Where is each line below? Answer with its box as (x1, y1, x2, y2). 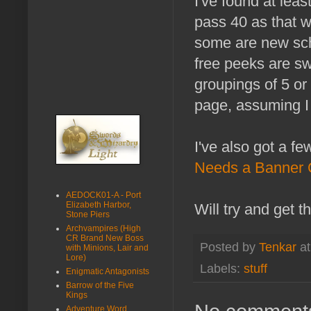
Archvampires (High (66, 223, 141, 233)
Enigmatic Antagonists (66, 266, 149, 276)
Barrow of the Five (66, 280, 134, 290)
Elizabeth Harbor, (66, 199, 131, 210)
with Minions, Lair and (66, 242, 149, 253)
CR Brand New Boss (66, 233, 144, 243)
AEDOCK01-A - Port (66, 190, 141, 200)
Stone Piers (66, 209, 110, 219)
